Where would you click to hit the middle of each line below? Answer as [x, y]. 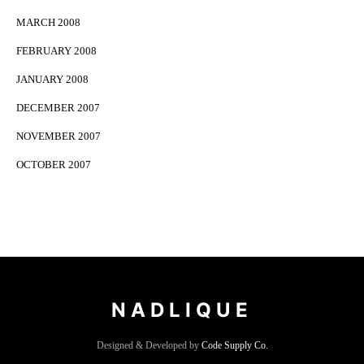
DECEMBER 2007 [58, 108]
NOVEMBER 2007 [58, 136]
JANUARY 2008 [52, 80]
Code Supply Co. [234, 346]
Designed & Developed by [149, 346]
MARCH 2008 [48, 23]
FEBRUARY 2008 [56, 51]
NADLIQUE [182, 310]
